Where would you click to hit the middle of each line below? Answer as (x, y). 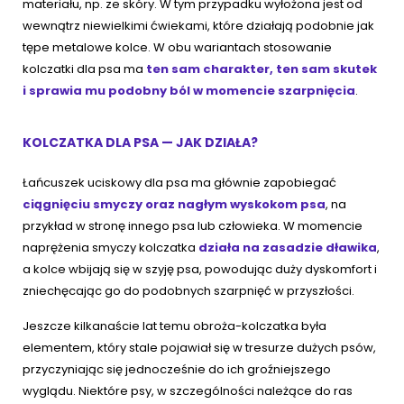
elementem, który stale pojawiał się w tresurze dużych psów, (199, 348)
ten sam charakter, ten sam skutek (262, 69)
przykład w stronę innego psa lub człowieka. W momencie (193, 226)
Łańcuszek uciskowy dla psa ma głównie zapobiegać (179, 183)
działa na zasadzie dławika (288, 248)
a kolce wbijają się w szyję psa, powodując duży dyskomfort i (200, 270)
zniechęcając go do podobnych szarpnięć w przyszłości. (190, 291)
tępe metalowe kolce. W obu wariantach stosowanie (177, 48)
